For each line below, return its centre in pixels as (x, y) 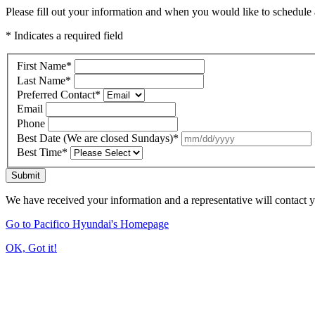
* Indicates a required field (64, 36)
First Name (41, 65)
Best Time (39, 152)
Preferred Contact (56, 94)
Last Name (41, 80)
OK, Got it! (31, 247)
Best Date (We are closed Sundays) (95, 138)
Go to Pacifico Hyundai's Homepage (87, 224)
